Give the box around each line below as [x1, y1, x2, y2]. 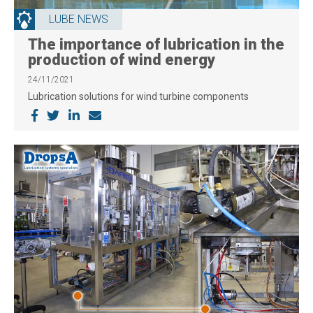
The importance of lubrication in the [28, 36, 284, 54]
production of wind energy [28, 51, 215, 69]
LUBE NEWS [49, 13, 108, 27]
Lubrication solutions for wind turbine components [28, 91, 249, 103]
